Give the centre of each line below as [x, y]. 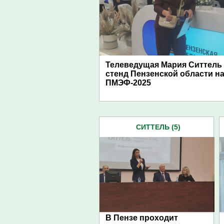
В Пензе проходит [142, 218]
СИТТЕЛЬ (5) [158, 127]
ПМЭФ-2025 [128, 83]
